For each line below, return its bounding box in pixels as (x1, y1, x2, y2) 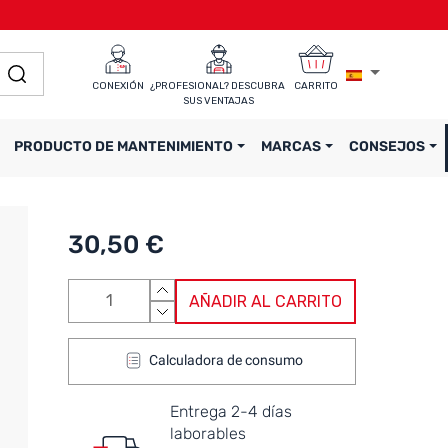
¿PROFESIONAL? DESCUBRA (150, 80, 288, 93)
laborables (170, 423, 247, 443)
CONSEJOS (349, 137, 428, 155)
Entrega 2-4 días (170, 401, 293, 421)
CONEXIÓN (92, 80, 144, 93)
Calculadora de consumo (149, 352, 304, 369)
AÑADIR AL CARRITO (189, 291, 343, 311)
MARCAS (261, 137, 324, 155)
